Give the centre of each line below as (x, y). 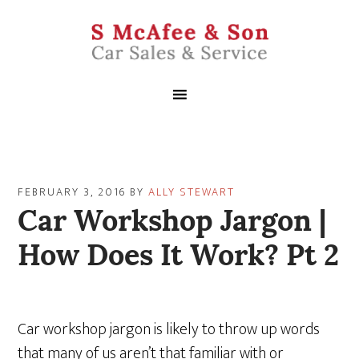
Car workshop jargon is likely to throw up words (169, 329)
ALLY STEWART (192, 192)
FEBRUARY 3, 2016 (72, 192)
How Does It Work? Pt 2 (179, 252)
